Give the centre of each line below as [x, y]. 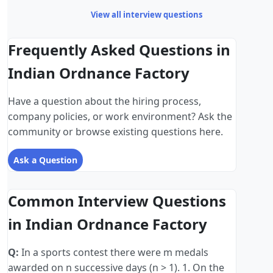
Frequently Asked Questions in [119, 50]
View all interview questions [147, 15]
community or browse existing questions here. [115, 132]
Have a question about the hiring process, [105, 101]
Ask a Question [45, 160]
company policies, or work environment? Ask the [120, 117]
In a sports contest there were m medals [114, 253]
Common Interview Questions [117, 201]
